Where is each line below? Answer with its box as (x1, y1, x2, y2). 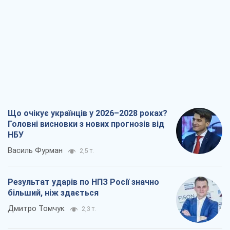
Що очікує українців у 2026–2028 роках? (8, 108, 167, 119)
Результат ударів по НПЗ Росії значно (8, 177, 159, 187)
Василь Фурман (8, 146, 63, 156)
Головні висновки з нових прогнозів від (8, 119, 164, 129)
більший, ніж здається (8, 188, 99, 198)
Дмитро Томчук (8, 204, 65, 214)
